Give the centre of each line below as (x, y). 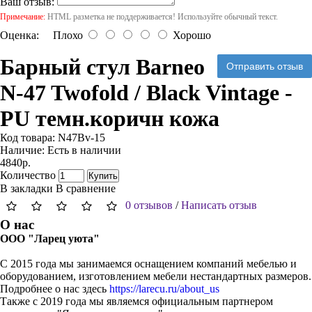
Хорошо (189, 35)
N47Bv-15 (81, 138)
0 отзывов (149, 205)
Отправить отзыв (265, 66)
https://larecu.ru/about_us (164, 289)
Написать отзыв (219, 205)
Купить (103, 176)
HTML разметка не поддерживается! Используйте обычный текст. (162, 17)
